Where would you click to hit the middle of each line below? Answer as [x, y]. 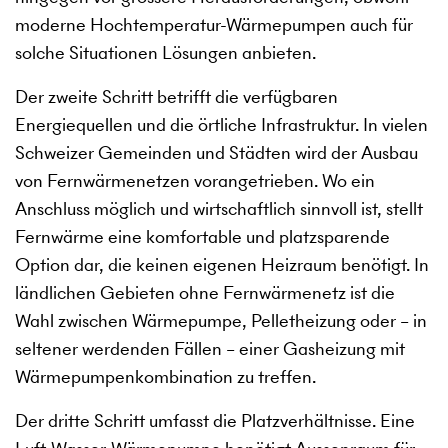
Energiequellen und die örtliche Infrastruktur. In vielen [221, 125]
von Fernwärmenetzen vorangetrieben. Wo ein [195, 181]
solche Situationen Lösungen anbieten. [165, 53]
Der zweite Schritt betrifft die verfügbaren [176, 97]
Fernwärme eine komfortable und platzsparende [202, 237]
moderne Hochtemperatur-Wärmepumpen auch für [214, 25]
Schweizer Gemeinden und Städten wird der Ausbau [216, 153]
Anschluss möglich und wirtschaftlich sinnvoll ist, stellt [219, 209]
